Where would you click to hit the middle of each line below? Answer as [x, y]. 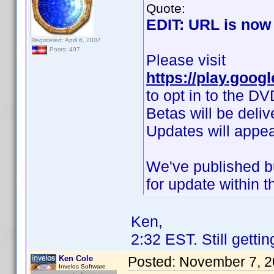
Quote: [166, 8]
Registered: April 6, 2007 [66, 40]
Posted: [154, 262]
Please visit [186, 60]
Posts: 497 [64, 50]
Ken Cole [76, 258]
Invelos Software [82, 266]
